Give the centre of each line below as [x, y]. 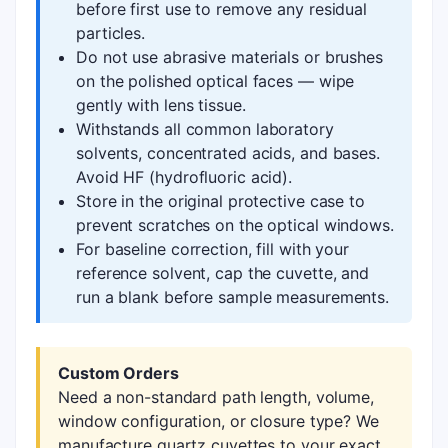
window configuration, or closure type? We [218, 421]
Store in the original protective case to [220, 201]
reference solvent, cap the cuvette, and [223, 273]
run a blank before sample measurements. [233, 297]
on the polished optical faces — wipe [215, 81]
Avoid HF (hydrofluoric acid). [184, 177]
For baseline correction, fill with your [213, 249]
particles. [111, 33]
